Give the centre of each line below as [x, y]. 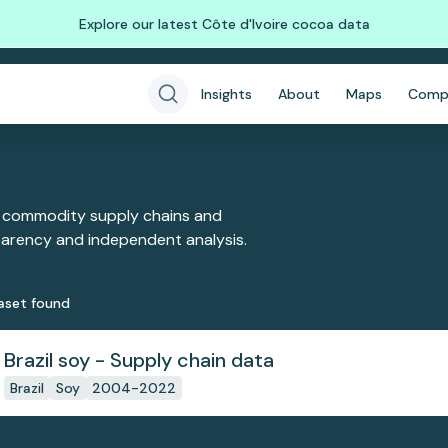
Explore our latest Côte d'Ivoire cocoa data [224, 23]
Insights [226, 94]
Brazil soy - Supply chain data [138, 360]
